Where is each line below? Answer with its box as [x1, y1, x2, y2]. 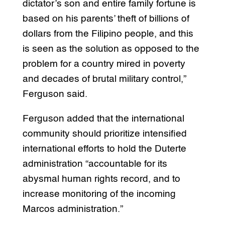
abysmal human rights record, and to [22, 174, 180, 184]
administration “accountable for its [22, 159, 167, 169]
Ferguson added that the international [22, 114, 184, 124]
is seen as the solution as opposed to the [22, 44, 199, 54]
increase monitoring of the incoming [22, 189, 176, 199]
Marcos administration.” [22, 204, 123, 214]
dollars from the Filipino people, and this [22, 29, 193, 39]
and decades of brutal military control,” [22, 74, 186, 84]
